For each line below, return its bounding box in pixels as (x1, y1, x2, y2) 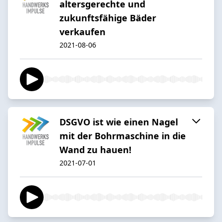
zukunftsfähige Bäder (59, 11, 156, 24)
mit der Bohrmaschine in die (59, 129, 186, 142)
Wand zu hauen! (59, 143, 131, 156)
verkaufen (59, 25, 106, 38)
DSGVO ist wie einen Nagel (59, 115, 178, 128)
